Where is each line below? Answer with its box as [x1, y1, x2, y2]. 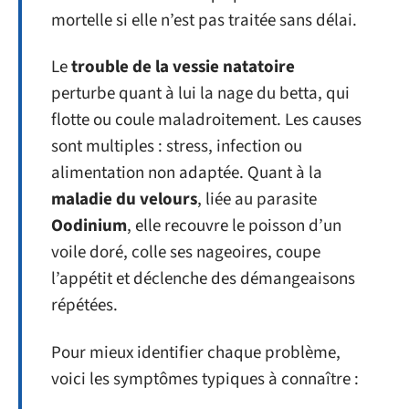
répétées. [51, 293, 118, 318]
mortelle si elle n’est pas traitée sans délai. [51, 7, 357, 33]
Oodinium [51, 214, 127, 238]
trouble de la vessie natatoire [71, 55, 295, 79]
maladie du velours [51, 187, 197, 212]
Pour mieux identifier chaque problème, [51, 340, 341, 365]
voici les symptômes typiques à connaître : [51, 366, 359, 392]
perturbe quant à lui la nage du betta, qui [51, 81, 350, 106]
